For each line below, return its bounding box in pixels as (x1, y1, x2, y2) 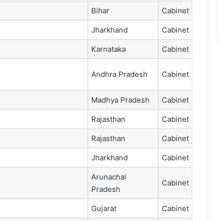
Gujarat (91, 204, 116, 214)
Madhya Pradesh (91, 95, 149, 105)
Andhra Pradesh (91, 70, 147, 79)
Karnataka (91, 44, 126, 54)
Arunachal (91, 172, 126, 182)
